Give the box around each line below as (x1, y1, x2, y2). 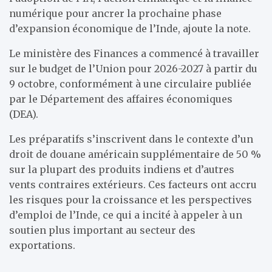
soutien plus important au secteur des (9, 224, 195, 236)
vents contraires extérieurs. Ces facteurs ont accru (9, 178, 257, 191)
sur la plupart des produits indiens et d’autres (9, 163, 234, 175)
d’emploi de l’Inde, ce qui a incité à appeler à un (9, 209, 242, 221)
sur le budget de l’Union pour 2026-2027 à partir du (9, 63, 257, 75)
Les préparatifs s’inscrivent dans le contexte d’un (9, 133, 253, 145)
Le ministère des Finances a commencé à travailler (9, 47, 259, 59)
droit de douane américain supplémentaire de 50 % (9, 148, 261, 160)
